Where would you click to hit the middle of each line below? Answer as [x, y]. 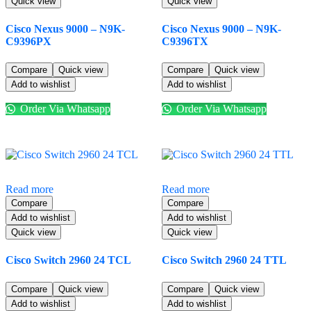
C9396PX [28, 41]
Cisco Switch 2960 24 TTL [224, 260]
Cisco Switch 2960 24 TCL [68, 260]
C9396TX [185, 41]
